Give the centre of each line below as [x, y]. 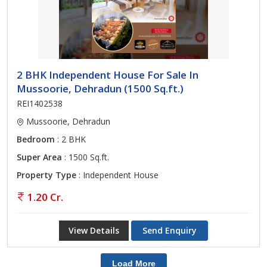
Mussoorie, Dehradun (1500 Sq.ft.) [100, 89]
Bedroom [36, 139]
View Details [94, 230]
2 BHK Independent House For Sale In [108, 75]
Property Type [46, 175]
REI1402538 [40, 103]
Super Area [39, 157]
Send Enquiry [170, 230]
